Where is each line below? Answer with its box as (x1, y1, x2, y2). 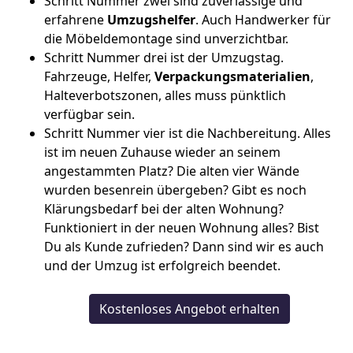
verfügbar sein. (44, 106, 135, 123)
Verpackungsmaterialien (154, 68, 310, 85)
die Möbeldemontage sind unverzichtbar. (44, 30, 288, 47)
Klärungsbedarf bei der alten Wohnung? (44, 200, 284, 217)
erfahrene (44, 11, 107, 28)
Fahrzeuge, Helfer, (44, 68, 154, 85)
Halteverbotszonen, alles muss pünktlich (44, 87, 286, 104)
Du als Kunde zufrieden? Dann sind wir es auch (44, 238, 324, 255)
